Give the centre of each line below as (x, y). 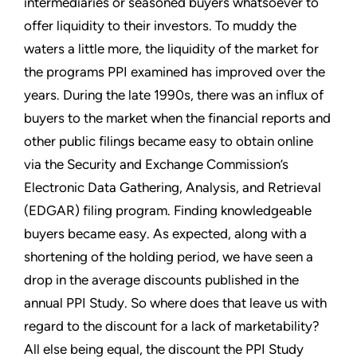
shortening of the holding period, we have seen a (169, 256)
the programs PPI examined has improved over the (175, 71)
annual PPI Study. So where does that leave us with (175, 302)
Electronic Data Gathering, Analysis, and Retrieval (173, 187)
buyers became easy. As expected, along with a (165, 233)
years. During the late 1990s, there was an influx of (174, 94)
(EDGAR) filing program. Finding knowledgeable (168, 210)
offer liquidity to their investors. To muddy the (160, 25)
